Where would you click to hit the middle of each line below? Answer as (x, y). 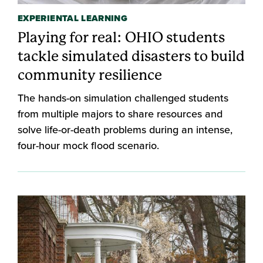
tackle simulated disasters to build (131, 56)
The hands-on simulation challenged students (123, 98)
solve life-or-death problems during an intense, (125, 129)
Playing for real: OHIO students (121, 37)
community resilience (90, 75)
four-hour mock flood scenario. (88, 145)
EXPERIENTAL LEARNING (73, 18)
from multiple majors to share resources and (120, 114)
